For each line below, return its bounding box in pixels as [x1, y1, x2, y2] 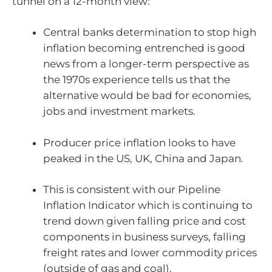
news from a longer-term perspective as [43, 58, 249, 70]
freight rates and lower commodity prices [43, 246, 257, 259]
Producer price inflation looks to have [43, 136, 236, 149]
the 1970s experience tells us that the [43, 73, 230, 86]
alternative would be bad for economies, [43, 89, 251, 102]
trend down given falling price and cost [43, 215, 246, 228]
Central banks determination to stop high [43, 26, 256, 39]
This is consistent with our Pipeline [43, 183, 220, 196]
